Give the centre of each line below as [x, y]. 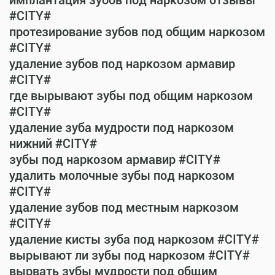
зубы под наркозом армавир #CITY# [115, 160]
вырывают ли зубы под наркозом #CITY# [130, 255]
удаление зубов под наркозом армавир [122, 64]
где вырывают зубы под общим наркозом [131, 96]
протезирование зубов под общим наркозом [137, 32]
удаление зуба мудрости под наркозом [122, 128]
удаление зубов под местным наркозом [124, 207]
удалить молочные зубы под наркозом [122, 176]
